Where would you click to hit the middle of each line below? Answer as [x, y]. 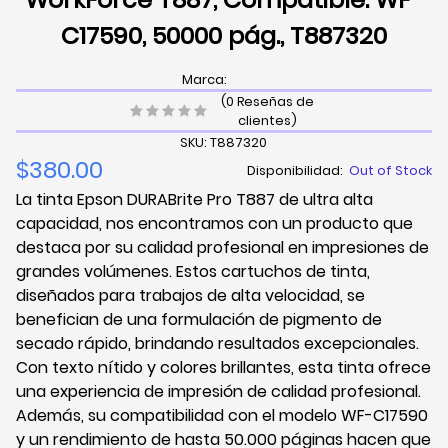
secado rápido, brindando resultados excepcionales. [217, 344]
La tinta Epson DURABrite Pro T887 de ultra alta [194, 200]
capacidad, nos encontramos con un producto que [214, 224]
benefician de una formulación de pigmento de [199, 320]
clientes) [267, 121]
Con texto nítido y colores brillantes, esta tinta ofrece [223, 368]
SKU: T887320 [224, 143]
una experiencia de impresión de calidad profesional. [218, 392]
